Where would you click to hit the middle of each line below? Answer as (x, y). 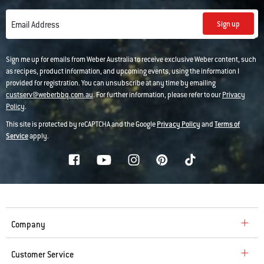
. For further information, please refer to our (158, 95)
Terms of (227, 124)
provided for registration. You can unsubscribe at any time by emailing (111, 83)
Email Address (35, 25)
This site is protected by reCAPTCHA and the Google (81, 124)
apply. (39, 136)
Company (28, 225)
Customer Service (42, 255)
